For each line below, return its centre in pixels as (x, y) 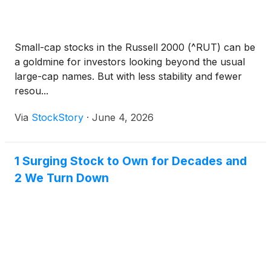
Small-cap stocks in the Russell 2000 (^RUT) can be (135, 47)
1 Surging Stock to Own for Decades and (131, 161)
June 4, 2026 (123, 117)
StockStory (57, 117)
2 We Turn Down (62, 178)
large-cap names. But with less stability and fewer (128, 76)
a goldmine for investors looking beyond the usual (130, 62)
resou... (31, 91)
